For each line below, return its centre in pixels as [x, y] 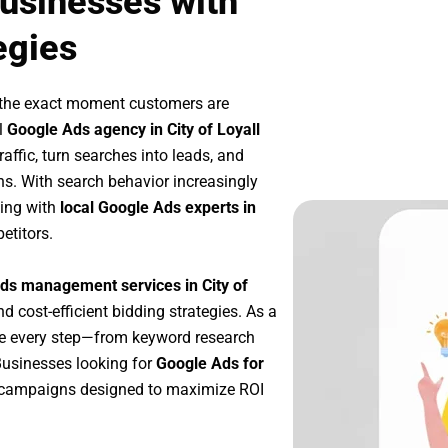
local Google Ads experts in [158, 208]
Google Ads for [210, 363]
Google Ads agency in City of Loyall [133, 130]
